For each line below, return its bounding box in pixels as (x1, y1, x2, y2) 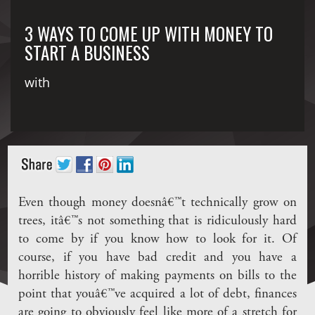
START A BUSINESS (25, 39, 150, 66)
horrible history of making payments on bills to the (18, 269, 297, 283)
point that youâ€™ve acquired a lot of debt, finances (18, 288, 297, 302)
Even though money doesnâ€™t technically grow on (18, 196, 297, 210)
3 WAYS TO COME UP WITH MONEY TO (25, 20, 273, 47)
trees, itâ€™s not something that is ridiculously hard (18, 214, 297, 229)
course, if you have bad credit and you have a (18, 251, 297, 265)
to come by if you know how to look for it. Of (18, 233, 297, 247)
